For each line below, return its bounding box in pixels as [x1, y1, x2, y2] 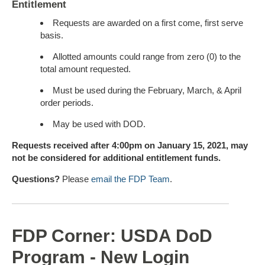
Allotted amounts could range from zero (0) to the [53, 51, 241, 62]
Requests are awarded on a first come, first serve [53, 17, 243, 28]
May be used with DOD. [53, 118, 146, 129]
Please [62, 173, 91, 184]
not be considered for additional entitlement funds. [12, 152, 223, 163]
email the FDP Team [91, 173, 170, 184]
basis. [40, 30, 63, 40]
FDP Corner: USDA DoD [12, 225, 212, 245]
